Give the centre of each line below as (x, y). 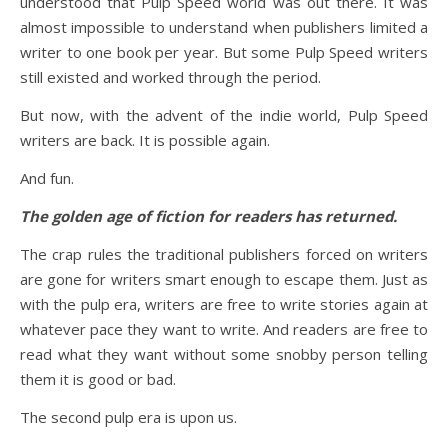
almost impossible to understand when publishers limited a (224, 27)
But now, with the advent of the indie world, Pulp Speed (224, 115)
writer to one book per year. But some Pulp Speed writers (224, 52)
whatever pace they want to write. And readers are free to (224, 329)
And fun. (47, 178)
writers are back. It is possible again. (145, 140)
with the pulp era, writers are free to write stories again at (224, 304)
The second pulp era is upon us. (128, 417)
